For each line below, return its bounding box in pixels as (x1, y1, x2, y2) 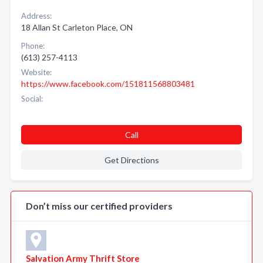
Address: (21, 11, 52, 21)
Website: (21, 68, 52, 77)
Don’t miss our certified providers (26, 200, 173, 211)
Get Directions (104, 155, 159, 165)
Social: (21, 94, 43, 103)
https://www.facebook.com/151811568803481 (21, 79, 195, 89)
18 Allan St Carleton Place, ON (21, 22, 133, 32)
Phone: (21, 41, 45, 50)
